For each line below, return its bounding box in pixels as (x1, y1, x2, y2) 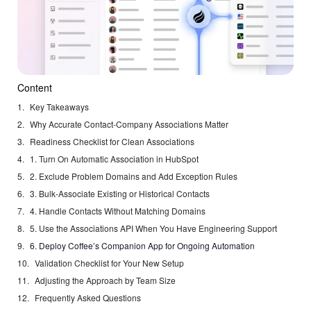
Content (17, 81, 52, 95)
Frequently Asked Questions (35, 292, 141, 304)
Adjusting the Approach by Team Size (35, 274, 176, 287)
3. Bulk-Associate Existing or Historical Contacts (30, 187, 210, 200)
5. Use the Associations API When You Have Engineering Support (30, 222, 277, 235)
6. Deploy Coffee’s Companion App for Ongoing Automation (30, 239, 255, 252)
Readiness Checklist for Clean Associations (30, 135, 194, 148)
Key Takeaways (30, 101, 89, 113)
